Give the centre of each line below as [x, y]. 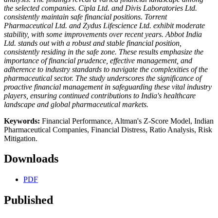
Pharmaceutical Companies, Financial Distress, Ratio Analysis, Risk [108, 129]
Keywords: [23, 121]
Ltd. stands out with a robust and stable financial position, [93, 43]
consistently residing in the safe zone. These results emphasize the [104, 52]
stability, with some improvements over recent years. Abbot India [103, 34]
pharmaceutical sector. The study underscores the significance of [103, 78]
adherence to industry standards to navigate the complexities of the [106, 69]
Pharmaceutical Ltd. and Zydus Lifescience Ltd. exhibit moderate [104, 25]
